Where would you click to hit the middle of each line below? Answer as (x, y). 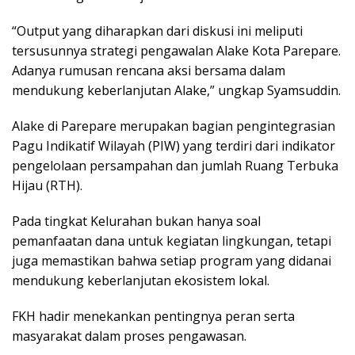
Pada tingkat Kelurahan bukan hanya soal (136, 221)
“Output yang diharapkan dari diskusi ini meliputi (157, 31)
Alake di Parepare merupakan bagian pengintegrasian (174, 126)
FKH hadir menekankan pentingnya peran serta (153, 317)
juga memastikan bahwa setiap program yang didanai (172, 261)
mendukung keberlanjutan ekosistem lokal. (141, 281)
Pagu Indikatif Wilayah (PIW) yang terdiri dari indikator (174, 146)
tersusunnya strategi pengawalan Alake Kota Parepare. (176, 51)
